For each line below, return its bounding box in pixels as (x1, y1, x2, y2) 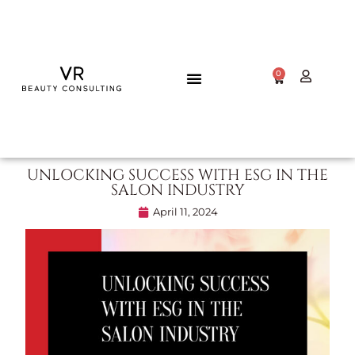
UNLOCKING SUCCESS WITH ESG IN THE (27, 165, 328, 186)
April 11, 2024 (152, 206, 218, 219)
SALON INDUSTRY (110, 180, 245, 201)
